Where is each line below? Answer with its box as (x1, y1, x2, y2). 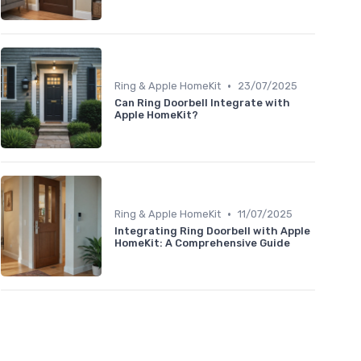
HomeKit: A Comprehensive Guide (114, 237, 290, 250)
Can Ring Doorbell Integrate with (114, 97, 290, 110)
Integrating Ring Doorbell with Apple (114, 225, 310, 238)
